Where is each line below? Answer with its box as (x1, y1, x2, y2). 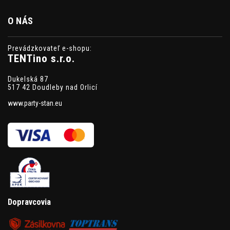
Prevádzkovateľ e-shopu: (8, 44, 92, 52)
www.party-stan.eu (8, 99, 62, 107)
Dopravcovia (8, 197, 51, 207)
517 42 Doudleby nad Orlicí (8, 83, 98, 91)
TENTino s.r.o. (8, 52, 75, 65)
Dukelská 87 (8, 74, 48, 83)
